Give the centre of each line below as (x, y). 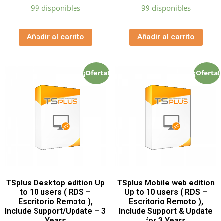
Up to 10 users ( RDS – (166, 192)
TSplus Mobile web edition (166, 183)
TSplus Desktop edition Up (55, 183)
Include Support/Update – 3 (55, 211)
